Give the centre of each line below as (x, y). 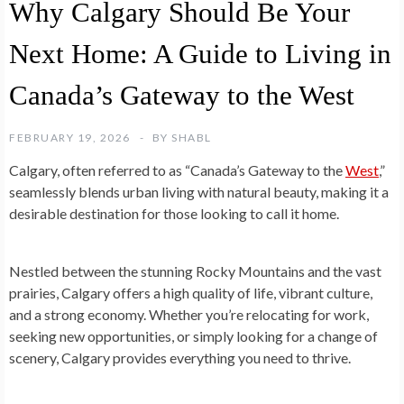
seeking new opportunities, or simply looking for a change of (193, 335)
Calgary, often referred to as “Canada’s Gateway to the (177, 170)
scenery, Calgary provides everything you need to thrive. (180, 357)
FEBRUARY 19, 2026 (70, 137)
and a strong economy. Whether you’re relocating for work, (189, 314)
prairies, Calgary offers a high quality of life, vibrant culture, (191, 292)
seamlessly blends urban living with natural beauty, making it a (199, 191)
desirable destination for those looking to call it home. (174, 213)
